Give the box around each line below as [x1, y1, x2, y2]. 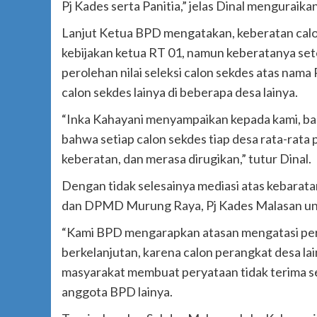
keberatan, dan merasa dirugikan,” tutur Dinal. [62, 151, 311, 167]
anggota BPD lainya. [62, 284, 173, 300]
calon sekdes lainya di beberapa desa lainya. [62, 84, 298, 100]
